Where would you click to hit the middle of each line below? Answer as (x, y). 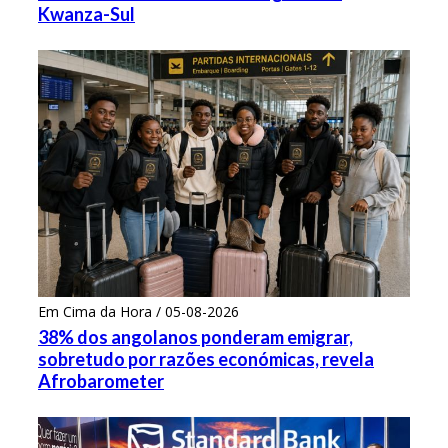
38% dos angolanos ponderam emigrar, (195, 337)
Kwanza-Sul (86, 13)
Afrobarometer (101, 381)
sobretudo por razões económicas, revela (206, 359)
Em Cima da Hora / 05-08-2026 (138, 312)
